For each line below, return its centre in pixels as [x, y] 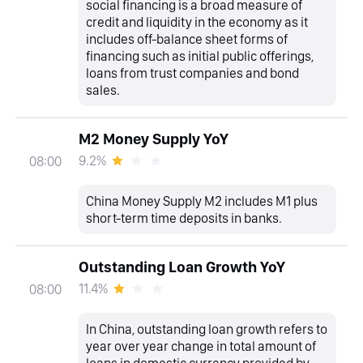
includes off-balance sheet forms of [187, 38]
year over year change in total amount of [201, 346]
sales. [103, 90]
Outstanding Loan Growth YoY [181, 267]
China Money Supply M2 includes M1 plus [202, 201]
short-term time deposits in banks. [184, 218]
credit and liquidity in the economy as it [197, 21]
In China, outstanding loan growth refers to [207, 329]
